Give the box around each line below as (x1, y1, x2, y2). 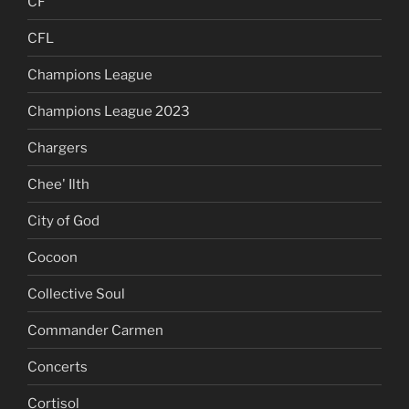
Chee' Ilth (27, 175, 89, 193)
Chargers (27, 139, 88, 156)
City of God (27, 212, 100, 229)
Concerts (27, 358, 88, 375)
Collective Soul (27, 285, 125, 302)
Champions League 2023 (27, 102, 190, 120)
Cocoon (27, 248, 78, 266)
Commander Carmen (27, 321, 163, 339)
